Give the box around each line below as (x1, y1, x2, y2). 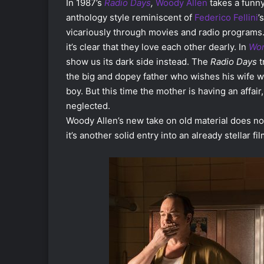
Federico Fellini (194, 11, 258, 23)
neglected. (66, 100, 110, 111)
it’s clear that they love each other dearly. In (66, 41, 249, 52)
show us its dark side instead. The (66, 55, 210, 67)
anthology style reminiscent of (66, 11, 194, 23)
